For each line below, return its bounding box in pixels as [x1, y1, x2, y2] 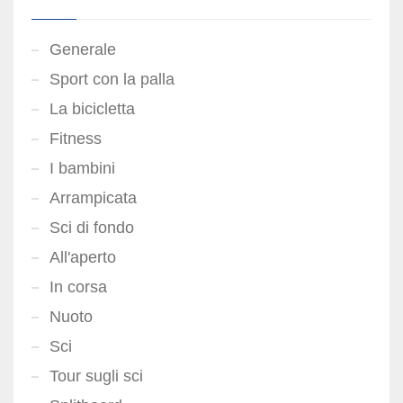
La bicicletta [49, 99, 135, 118]
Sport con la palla [49, 69, 175, 88]
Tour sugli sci [49, 366, 143, 385]
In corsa [49, 277, 107, 296]
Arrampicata [49, 188, 137, 207]
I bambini [49, 158, 115, 177]
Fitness [49, 129, 102, 148]
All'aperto [49, 247, 116, 266]
